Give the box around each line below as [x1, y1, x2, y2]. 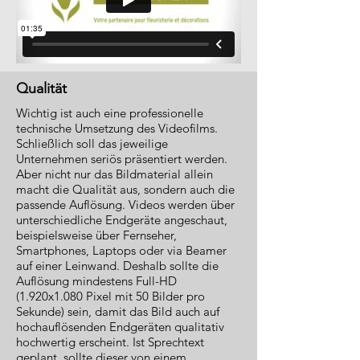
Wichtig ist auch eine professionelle [16, 105, 203, 121]
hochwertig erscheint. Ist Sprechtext [16, 334, 204, 350]
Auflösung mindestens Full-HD [16, 273, 177, 288]
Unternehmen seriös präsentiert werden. [16, 151, 227, 166]
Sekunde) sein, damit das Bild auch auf [16, 304, 219, 319]
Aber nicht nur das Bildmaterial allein [16, 166, 213, 182]
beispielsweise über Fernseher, [16, 227, 177, 243]
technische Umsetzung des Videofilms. [16, 121, 218, 136]
